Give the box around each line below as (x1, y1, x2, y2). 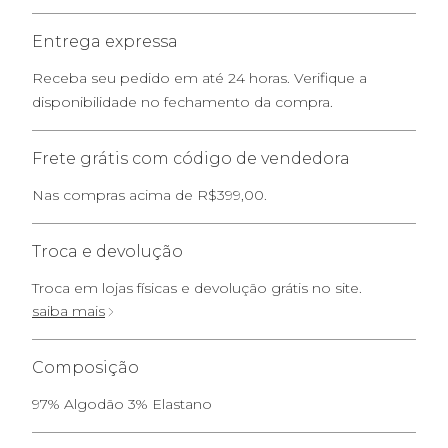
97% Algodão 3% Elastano (32, 395, 212, 413)
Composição (32, 358, 139, 377)
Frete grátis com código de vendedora (32, 149, 350, 168)
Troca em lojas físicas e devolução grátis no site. (32, 279, 362, 297)
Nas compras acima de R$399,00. (32, 186, 267, 204)
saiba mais (32, 302, 105, 320)
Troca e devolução (32, 242, 183, 261)
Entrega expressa (32, 32, 178, 51)
